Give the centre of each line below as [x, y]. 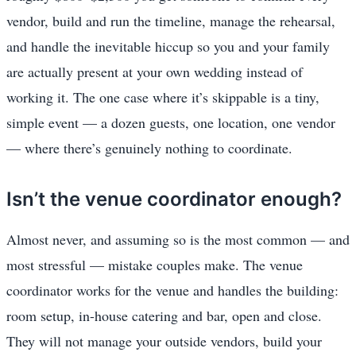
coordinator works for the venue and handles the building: [172, 290]
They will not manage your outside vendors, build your [164, 341]
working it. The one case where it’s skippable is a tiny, [163, 97]
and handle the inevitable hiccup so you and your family [168, 46]
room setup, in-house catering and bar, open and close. [164, 315]
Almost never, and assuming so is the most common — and [178, 239]
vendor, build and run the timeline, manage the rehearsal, [171, 20]
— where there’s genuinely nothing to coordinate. [149, 147]
